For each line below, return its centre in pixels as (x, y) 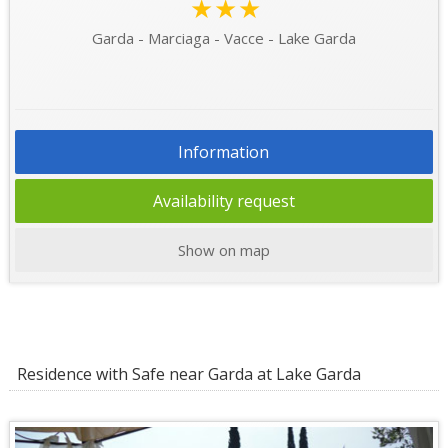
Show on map (223, 249)
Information (224, 151)
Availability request (223, 200)
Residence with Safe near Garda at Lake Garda (184, 373)
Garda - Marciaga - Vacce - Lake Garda (223, 37)
